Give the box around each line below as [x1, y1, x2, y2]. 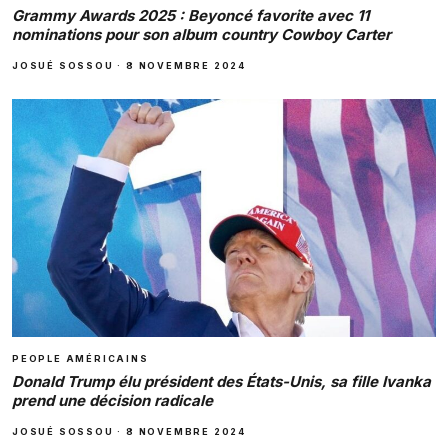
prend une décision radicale [12, 391, 213, 411]
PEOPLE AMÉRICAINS [12, 353, 149, 365]
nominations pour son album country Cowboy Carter [12, 24, 391, 44]
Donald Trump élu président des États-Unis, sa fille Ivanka [12, 372, 431, 392]
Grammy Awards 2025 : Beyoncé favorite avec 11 [12, 5, 369, 25]
